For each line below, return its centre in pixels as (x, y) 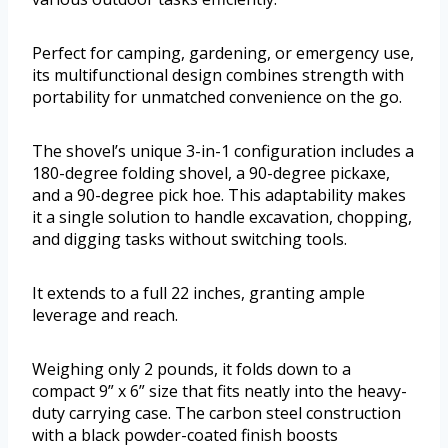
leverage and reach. (105, 314)
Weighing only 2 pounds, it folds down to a (191, 368)
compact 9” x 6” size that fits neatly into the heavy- (219, 390)
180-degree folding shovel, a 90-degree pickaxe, (211, 172)
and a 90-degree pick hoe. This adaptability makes (219, 194)
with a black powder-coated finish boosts (185, 434)
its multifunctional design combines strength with (218, 74)
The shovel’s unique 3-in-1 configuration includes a (223, 150)
